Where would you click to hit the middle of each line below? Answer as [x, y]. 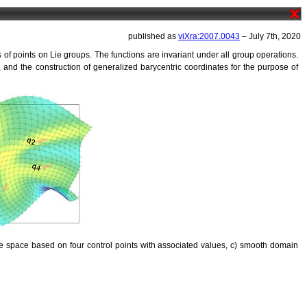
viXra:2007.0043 [209, 36]
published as [153, 36]
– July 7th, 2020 [270, 36]
